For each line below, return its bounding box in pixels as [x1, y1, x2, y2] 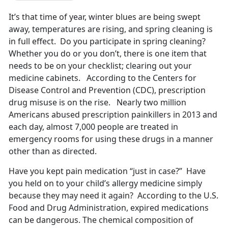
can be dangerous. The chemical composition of [9, 214, 193, 226]
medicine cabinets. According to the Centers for [9, 72, 196, 84]
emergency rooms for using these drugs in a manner [9, 133, 213, 145]
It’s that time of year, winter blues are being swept [9, 11, 201, 23]
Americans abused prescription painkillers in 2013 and [9, 109, 217, 121]
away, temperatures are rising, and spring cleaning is [9, 23, 213, 35]
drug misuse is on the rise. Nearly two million [9, 97, 186, 108]
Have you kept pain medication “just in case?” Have [9, 165, 206, 177]
